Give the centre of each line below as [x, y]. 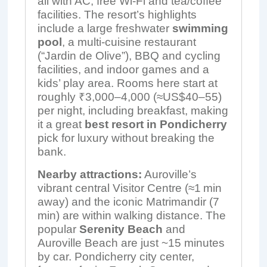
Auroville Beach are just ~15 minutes [131, 243]
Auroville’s [169, 174]
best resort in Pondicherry [156, 124]
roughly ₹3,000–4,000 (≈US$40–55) [129, 97]
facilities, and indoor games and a [123, 69]
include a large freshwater [105, 28]
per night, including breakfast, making [133, 111]
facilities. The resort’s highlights [117, 15]
